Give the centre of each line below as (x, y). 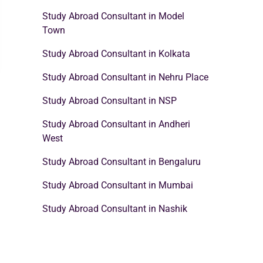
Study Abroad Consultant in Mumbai (118, 185)
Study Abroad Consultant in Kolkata (116, 54)
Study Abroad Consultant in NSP (109, 101)
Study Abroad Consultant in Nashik (115, 209)
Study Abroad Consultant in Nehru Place (125, 77)
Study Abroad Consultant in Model (113, 16)
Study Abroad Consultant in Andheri (116, 124)
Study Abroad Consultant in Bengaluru (122, 162)
